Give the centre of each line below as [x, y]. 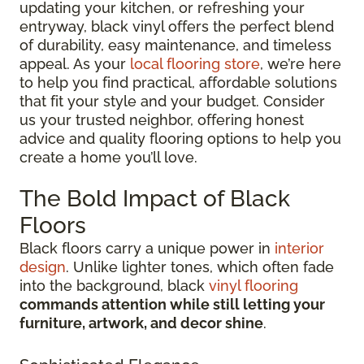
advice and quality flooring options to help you [180, 138]
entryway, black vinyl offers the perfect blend [177, 26]
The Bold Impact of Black [155, 198]
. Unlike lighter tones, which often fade [200, 266]
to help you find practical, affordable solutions [178, 82]
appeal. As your [75, 63]
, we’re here [301, 63]
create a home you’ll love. [108, 157]
